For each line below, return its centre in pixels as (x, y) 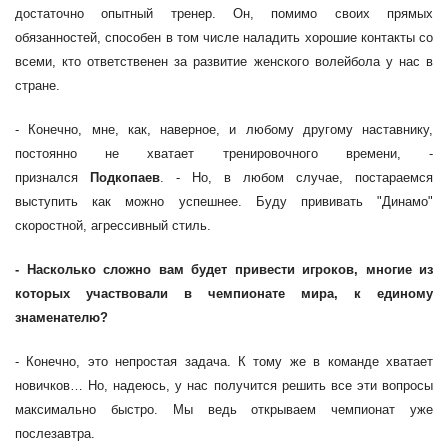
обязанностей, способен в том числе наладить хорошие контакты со (224, 37)
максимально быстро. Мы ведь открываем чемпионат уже (224, 409)
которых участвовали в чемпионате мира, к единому (224, 293)
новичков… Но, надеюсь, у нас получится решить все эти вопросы (224, 385)
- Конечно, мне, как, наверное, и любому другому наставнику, (224, 129)
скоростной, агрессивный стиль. (113, 225)
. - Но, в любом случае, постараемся (296, 177)
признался (52, 177)
